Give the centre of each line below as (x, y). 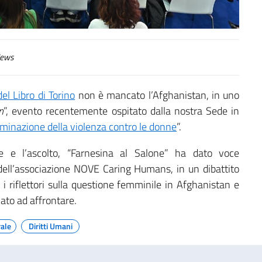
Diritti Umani (50, 226)
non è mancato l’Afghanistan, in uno (157, 95)
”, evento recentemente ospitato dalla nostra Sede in (121, 111)
